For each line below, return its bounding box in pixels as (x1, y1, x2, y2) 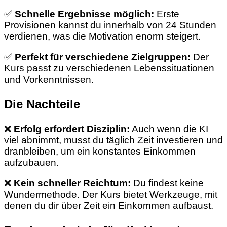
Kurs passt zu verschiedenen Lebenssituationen (4, 63, 214, 74)
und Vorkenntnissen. (4, 74, 94, 85)
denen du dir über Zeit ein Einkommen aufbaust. (4, 200, 213, 211)
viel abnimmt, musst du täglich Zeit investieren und (4, 135, 223, 146)
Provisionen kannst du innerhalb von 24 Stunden (4, 20, 216, 31)
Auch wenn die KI (130, 124, 208, 135)
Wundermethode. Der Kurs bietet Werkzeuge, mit (4, 188, 217, 200)
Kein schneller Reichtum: (14, 177, 131, 188)
